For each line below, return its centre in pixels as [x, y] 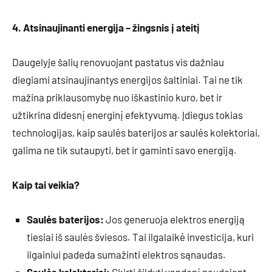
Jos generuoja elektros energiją [174, 219]
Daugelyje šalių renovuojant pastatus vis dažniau [118, 62]
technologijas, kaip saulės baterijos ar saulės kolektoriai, [136, 133]
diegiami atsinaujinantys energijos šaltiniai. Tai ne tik [127, 80]
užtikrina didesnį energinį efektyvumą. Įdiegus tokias [127, 115]
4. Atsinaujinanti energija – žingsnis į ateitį [106, 28]
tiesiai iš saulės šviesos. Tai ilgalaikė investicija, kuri [140, 237]
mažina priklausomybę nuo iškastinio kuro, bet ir [117, 97]
